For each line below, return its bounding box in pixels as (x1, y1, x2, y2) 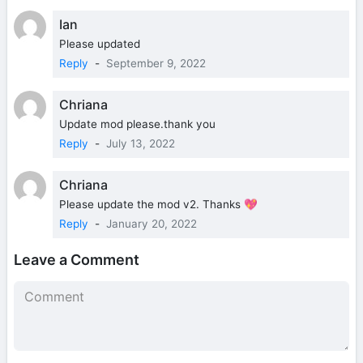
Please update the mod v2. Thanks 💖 (59, 198, 258, 211)
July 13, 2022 (106, 137, 175, 151)
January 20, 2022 (106, 217, 197, 231)
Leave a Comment (14, 251, 139, 269)
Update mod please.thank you (59, 117, 216, 131)
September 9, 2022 (106, 57, 206, 70)
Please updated (59, 37, 140, 51)
